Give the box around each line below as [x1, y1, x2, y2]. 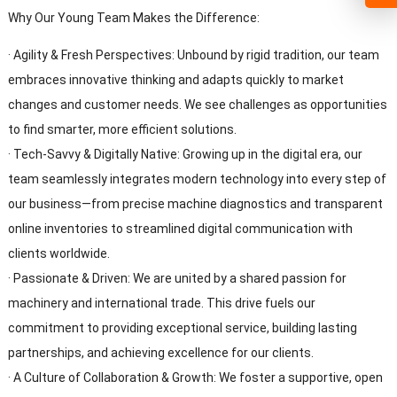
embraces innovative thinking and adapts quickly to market [7, 72, 344, 87]
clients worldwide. [7, 245, 110, 261]
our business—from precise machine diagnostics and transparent [7, 196, 383, 211]
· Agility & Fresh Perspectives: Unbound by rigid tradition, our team [7, 47, 379, 62]
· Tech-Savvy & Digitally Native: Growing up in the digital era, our [7, 146, 362, 161]
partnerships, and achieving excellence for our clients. [7, 345, 314, 360]
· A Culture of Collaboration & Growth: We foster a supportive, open [7, 370, 383, 385]
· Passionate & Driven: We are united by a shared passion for [7, 270, 346, 285]
